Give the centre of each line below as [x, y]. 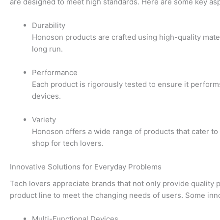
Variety [44, 119]
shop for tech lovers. [68, 143]
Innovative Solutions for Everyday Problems [86, 166]
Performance [55, 72]
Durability [49, 25]
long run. [47, 49]
